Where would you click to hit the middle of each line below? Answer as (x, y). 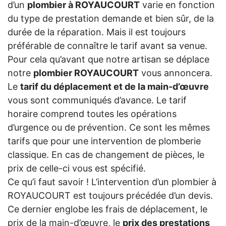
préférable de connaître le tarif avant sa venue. (107, 45)
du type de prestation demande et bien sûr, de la (111, 18)
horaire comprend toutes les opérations (92, 114)
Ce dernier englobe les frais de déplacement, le (107, 209)
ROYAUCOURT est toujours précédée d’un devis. (110, 195)
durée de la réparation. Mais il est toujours (97, 32)
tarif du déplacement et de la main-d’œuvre (115, 86)
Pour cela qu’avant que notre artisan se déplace (108, 59)
